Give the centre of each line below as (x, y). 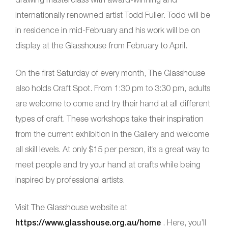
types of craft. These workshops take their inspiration (109, 118)
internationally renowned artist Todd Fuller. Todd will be (113, 15)
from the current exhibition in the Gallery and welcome (112, 134)
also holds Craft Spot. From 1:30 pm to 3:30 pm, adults (113, 88)
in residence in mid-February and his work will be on (108, 30)
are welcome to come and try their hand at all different (113, 103)
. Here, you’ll (183, 222)
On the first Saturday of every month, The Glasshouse (110, 73)
